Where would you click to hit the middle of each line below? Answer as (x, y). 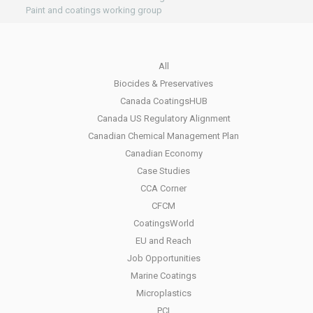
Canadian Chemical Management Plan (163, 136)
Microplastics (163, 293)
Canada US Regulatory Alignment (163, 118)
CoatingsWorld (163, 223)
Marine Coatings (163, 276)
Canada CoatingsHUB (163, 101)
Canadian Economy (163, 153)
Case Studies (163, 171)
